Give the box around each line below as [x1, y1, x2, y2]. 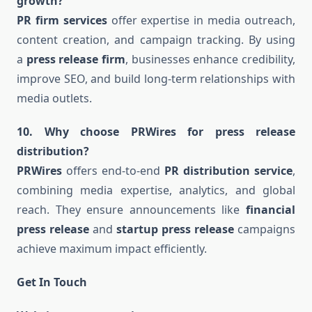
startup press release [116, 221, 234, 237]
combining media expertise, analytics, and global [17, 182, 295, 198]
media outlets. [17, 91, 92, 107]
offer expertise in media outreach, [107, 13, 296, 29]
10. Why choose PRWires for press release [17, 124, 295, 140]
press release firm [26, 52, 126, 68]
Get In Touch [17, 274, 87, 290]
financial [246, 202, 295, 218]
